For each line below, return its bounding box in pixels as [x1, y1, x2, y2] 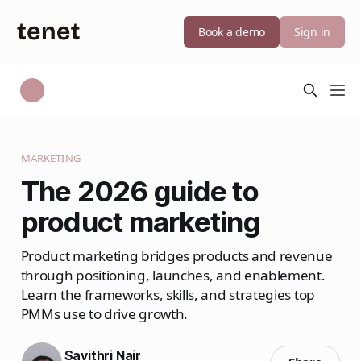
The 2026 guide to [20, 173, 259, 208]
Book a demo [198, 24, 265, 39]
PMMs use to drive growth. [20, 304, 188, 323]
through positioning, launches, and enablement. [20, 265, 326, 284]
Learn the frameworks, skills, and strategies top [20, 284, 315, 304]
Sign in [293, 24, 330, 39]
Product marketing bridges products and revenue [20, 246, 333, 265]
